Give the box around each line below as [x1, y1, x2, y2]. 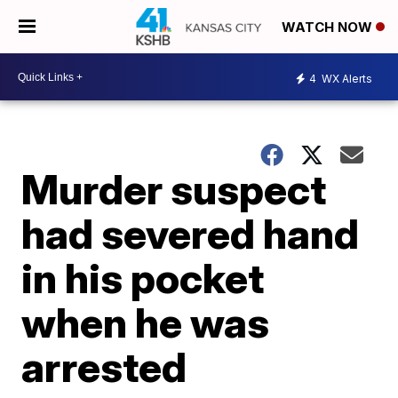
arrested [21, 342, 187, 392]
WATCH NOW [282, 19, 376, 36]
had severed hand [21, 209, 360, 259]
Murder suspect [21, 164, 327, 214]
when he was [21, 298, 270, 347]
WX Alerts [319, 71, 372, 85]
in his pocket [21, 253, 265, 303]
